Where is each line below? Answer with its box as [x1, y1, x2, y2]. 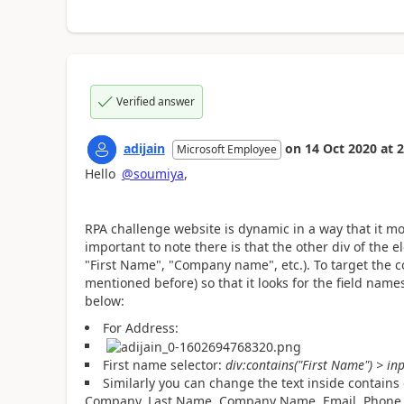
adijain [123, 139, 165, 157]
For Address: [102, 319, 179, 336]
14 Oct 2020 [304, 139, 377, 157]
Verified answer [115, 93, 195, 109]
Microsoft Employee [176, 141, 277, 157]
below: [84, 291, 124, 309]
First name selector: [102, 356, 225, 374]
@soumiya [121, 164, 184, 182]
